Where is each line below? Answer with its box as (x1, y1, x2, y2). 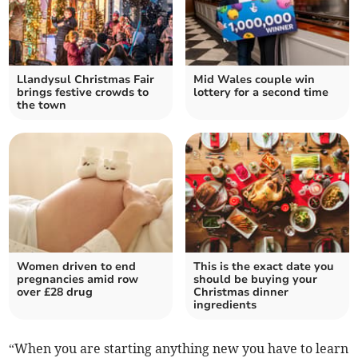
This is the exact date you (193, 259, 334, 275)
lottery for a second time (193, 85, 328, 101)
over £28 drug (17, 284, 93, 300)
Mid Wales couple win (193, 72, 315, 88)
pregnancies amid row (17, 272, 139, 288)
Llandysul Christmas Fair (17, 72, 155, 88)
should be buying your (193, 272, 317, 288)
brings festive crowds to (17, 85, 149, 101)
